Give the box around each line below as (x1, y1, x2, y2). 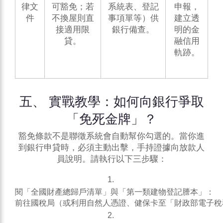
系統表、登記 (108, 2, 159, 11)
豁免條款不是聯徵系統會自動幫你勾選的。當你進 (18, 132, 205, 141)
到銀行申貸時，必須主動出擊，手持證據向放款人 (18, 143, 205, 152)
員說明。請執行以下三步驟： (56, 155, 167, 164)
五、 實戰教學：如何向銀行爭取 (19, 94, 204, 110)
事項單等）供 (108, 14, 159, 23)
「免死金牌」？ (66, 111, 157, 127)
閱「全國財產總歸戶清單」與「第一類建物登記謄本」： (15, 188, 214, 197)
